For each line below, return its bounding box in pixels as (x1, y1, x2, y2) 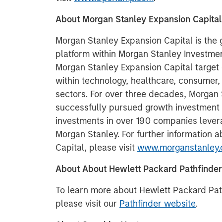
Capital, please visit (55, 142, 137, 153)
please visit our (55, 198, 119, 209)
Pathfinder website (119, 198, 196, 209)
